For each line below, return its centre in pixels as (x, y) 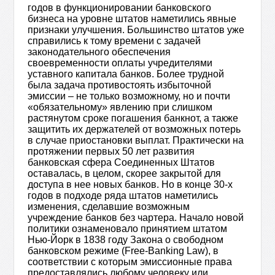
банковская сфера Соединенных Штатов (122, 162)
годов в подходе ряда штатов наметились (123, 196)
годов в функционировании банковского (120, 8)
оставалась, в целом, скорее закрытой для (125, 173)
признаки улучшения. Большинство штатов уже (136, 30)
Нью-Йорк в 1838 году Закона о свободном (126, 240)
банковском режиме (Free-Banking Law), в (123, 251)
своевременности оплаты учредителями (120, 63)
